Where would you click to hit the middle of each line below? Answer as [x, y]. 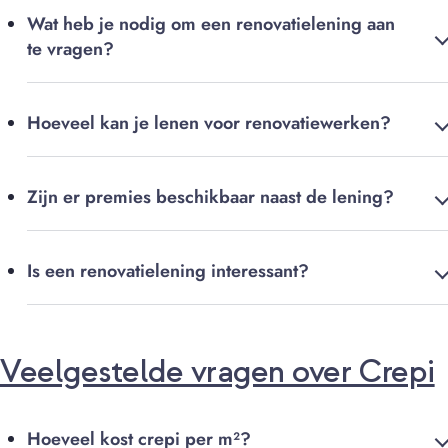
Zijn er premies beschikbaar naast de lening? [210, 197]
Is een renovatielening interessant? [168, 271]
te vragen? [70, 49]
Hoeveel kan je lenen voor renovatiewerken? [209, 123]
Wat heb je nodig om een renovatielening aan [211, 24]
